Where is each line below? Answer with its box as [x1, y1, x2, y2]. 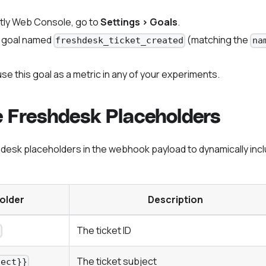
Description [147, 192, 203, 206]
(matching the [185, 33, 251, 47]
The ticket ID [77, 223, 131, 237]
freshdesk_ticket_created [55, 35, 184, 46]
